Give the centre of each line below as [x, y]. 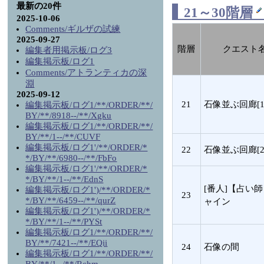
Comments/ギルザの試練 [73, 29]
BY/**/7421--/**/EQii [67, 243]
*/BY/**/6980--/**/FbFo [71, 158]
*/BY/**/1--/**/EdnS [65, 179]
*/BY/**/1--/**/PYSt [64, 222]
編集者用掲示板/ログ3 [69, 50]
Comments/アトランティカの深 [86, 72]
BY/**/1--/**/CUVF [63, 137]
